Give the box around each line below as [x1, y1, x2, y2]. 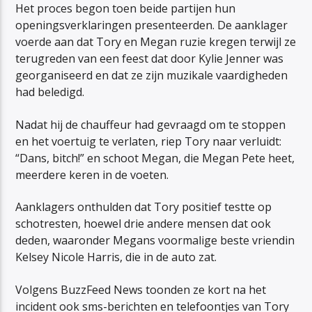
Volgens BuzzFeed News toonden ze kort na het [15, 281, 267, 297]
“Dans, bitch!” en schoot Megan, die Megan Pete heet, [15, 150, 295, 166]
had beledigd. [15, 84, 85, 100]
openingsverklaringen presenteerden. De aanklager [15, 17, 288, 33]
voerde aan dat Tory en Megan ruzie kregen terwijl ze [15, 34, 297, 50]
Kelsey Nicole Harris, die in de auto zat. [15, 249, 217, 265]
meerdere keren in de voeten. [15, 166, 169, 182]
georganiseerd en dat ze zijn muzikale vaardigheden [15, 68, 288, 84]
